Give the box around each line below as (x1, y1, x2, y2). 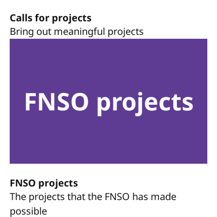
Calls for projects (10, 11, 92, 24)
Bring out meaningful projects (10, 25, 144, 38)
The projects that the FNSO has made (10, 190, 176, 203)
